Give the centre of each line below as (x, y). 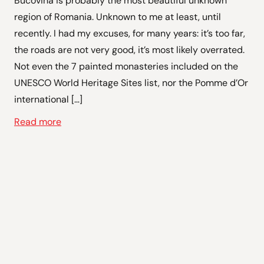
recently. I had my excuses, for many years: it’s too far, (130, 33)
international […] (48, 99)
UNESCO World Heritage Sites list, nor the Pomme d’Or (131, 83)
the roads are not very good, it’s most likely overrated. (129, 50)
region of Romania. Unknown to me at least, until (118, 17)
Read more (38, 122)
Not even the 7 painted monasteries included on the (126, 66)
